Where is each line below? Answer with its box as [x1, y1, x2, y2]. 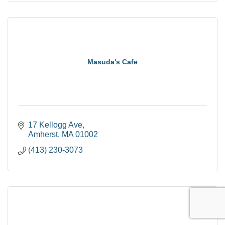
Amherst [28, 130, 58, 139]
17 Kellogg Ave [28, 120, 82, 129]
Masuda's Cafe [87, 57, 138, 66]
